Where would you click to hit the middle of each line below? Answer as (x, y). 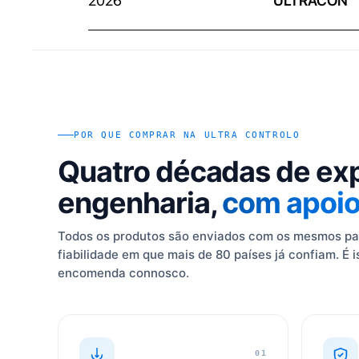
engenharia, (140, 202)
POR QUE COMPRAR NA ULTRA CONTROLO (187, 135)
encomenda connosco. (124, 272)
